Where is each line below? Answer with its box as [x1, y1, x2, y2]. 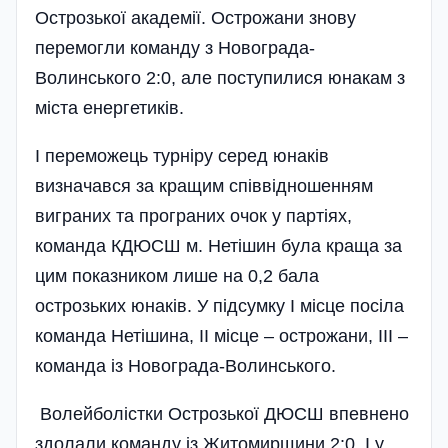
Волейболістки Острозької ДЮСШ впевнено [35, 403, 409, 424]
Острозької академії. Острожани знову [35, 7, 356, 28]
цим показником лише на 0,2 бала [35, 265, 319, 286]
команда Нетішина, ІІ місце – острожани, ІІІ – [35, 325, 408, 346]
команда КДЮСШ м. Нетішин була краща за [35, 235, 402, 256]
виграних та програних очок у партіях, [35, 205, 352, 226]
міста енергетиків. [35, 97, 184, 118]
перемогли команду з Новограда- [35, 37, 315, 58]
